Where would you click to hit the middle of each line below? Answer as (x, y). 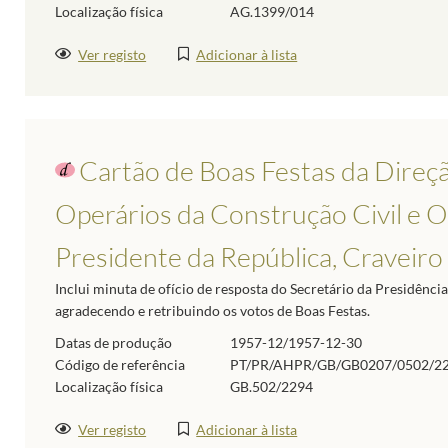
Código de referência (120, 364)
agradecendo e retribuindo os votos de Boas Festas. (212, 310)
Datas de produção (113, 342)
